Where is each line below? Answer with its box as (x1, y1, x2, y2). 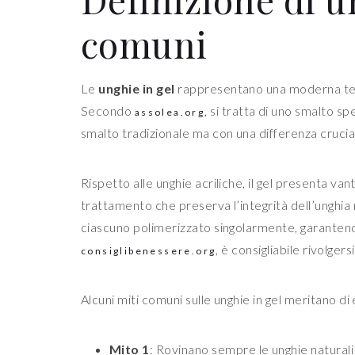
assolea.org (134, 106, 205, 119)
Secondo (81, 103, 135, 119)
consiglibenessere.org (81, 245, 216, 258)
